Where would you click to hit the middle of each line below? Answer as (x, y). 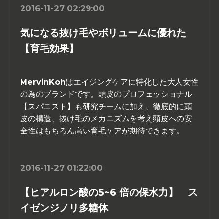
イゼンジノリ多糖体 (64, 208)
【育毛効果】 (49, 49)
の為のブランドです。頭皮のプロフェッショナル (106, 94)
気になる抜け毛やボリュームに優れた (103, 33)
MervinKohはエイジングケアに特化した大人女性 (109, 82)
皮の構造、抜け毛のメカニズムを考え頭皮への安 (106, 119)
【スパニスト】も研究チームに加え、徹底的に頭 (106, 107)
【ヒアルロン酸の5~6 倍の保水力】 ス (109, 192)
